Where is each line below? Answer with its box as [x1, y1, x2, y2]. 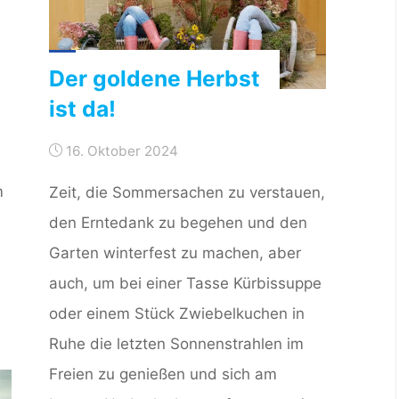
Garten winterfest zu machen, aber [49, 243, 302, 262]
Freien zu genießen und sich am [49, 364, 278, 383]
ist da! [49, 94, 117, 122]
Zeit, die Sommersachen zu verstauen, [49, 183, 326, 201]
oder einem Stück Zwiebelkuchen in [49, 304, 305, 322]
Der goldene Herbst [49, 64, 261, 92]
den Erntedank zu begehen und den [49, 213, 308, 232]
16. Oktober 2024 [66, 142, 179, 159]
